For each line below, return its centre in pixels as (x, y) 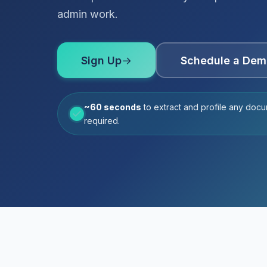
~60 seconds (113, 107)
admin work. (88, 14)
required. (102, 121)
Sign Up (101, 60)
